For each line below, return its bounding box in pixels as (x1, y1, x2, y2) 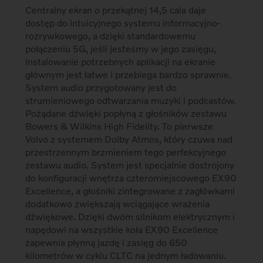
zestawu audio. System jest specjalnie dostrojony (25, 159, 235, 171)
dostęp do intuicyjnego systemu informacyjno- (25, 17, 221, 29)
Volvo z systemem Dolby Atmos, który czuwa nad (25, 133, 233, 145)
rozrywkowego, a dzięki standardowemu (25, 30, 196, 42)
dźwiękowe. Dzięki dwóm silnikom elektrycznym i (25, 211, 235, 222)
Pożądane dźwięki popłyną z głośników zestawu (25, 107, 227, 119)
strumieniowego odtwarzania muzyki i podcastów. (25, 95, 237, 106)
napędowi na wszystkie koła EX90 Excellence (25, 224, 218, 235)
